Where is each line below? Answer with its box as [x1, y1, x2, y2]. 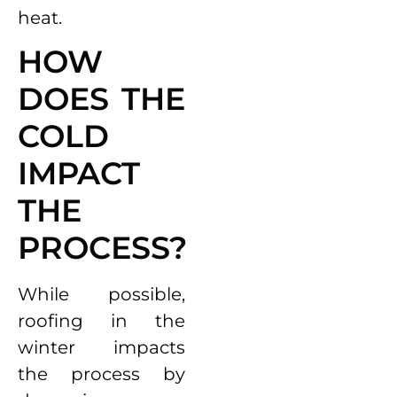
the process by [18, 363, 186, 385]
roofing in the [18, 310, 186, 332]
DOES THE [18, 80, 186, 119]
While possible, [18, 284, 186, 306]
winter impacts [18, 337, 186, 359]
